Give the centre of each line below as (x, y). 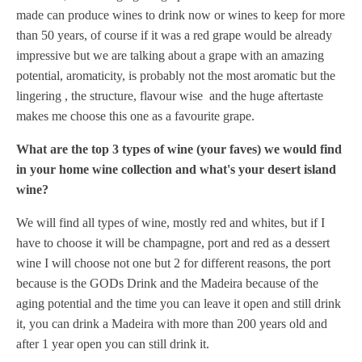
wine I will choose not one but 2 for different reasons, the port (173, 263)
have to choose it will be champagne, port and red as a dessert (173, 243)
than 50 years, (53, 35)
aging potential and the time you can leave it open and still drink (179, 303)
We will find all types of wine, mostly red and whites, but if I (170, 223)
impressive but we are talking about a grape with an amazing (170, 55)
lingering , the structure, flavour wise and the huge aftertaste (170, 96)
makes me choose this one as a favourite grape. (135, 116)
